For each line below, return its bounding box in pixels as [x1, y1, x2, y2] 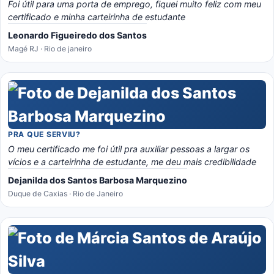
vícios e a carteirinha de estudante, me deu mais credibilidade [151, 157, 256, 167]
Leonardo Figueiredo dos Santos [8, 30, 147, 40]
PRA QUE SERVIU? [8, 130, 81, 139]
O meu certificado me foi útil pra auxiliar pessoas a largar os [8, 144, 250, 154]
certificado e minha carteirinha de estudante [8, 12, 185, 22]
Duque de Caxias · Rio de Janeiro [8, 189, 123, 198]
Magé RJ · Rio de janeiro [8, 44, 92, 53]
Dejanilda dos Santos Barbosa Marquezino [8, 175, 187, 185]
